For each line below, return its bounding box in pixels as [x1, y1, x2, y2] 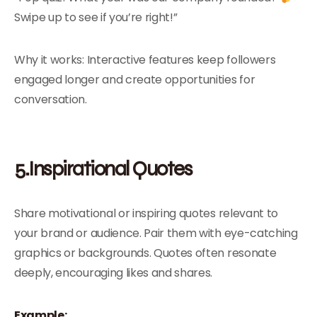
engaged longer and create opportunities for [14, 71, 255, 88]
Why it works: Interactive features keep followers [14, 52, 276, 68]
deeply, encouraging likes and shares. [14, 265, 213, 281]
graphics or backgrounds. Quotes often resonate [14, 245, 277, 261]
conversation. [14, 91, 87, 108]
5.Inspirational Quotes [14, 155, 192, 181]
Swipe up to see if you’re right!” [14, 9, 178, 25]
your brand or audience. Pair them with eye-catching [14, 225, 298, 241]
